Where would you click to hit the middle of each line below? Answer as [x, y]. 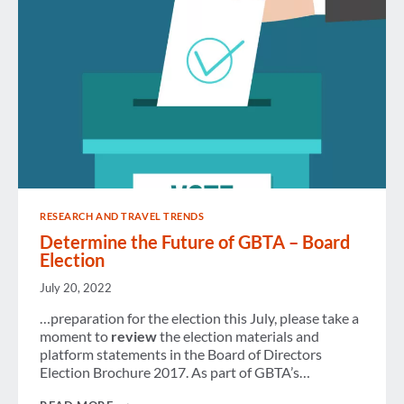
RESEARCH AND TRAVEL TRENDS [122, 216]
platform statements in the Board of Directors [181, 353]
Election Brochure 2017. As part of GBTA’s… [175, 372]
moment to [75, 335]
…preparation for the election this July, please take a [199, 317]
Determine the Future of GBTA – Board [195, 242]
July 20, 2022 [76, 287]
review [134, 335]
